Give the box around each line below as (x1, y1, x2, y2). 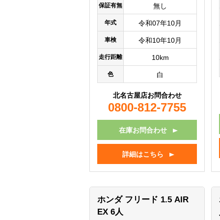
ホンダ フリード (97, 195, 161, 205)
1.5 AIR (161, 195, 189, 205)
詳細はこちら (122, 150, 164, 159)
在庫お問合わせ (119, 126, 167, 135)
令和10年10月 (138, 36, 182, 45)
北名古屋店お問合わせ (112, 91, 182, 100)
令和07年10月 (138, 19, 182, 27)
